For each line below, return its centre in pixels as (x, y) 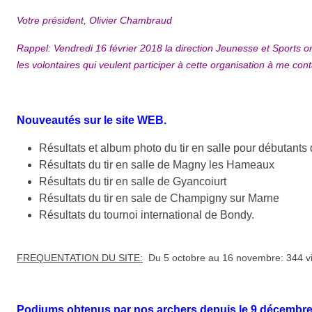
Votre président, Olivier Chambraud (94, 20)
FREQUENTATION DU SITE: (80, 257)
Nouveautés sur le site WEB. (92, 120)
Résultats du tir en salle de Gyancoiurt (133, 181)
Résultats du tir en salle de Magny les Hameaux (157, 164)
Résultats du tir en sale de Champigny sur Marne (159, 198)
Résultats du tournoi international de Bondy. (147, 214)
